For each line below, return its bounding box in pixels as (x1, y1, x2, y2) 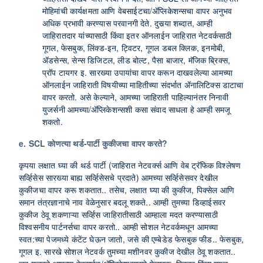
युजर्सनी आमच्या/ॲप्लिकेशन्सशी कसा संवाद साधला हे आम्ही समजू (42, 103, 231, 115)
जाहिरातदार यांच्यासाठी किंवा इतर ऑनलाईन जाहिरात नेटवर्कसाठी (42, 29, 232, 41)
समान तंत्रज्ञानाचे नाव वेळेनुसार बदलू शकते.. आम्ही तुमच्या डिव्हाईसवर (19, 196, 226, 208)
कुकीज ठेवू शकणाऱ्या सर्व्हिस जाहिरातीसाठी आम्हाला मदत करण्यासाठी (19, 208, 218, 220)
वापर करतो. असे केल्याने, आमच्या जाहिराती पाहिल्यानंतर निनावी (42, 91, 228, 103)
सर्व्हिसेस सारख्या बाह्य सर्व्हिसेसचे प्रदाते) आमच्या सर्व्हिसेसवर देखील (19, 171, 218, 183)
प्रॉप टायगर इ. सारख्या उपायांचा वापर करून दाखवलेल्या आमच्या (42, 66, 233, 78)
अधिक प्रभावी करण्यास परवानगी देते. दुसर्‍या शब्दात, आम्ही (42, 17, 213, 29)
